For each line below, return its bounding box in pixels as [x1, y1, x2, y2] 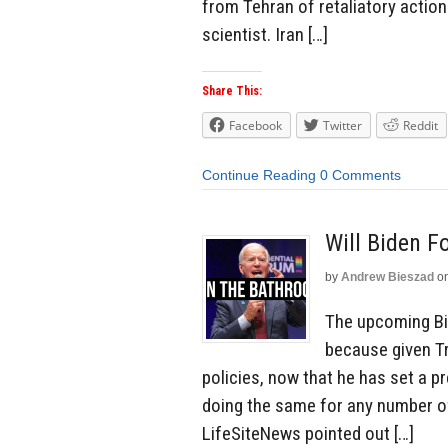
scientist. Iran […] [202, 22, 328, 46]
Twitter [323, 117, 362, 135]
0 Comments [320, 167, 401, 184]
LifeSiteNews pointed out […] [202, 421, 414, 445]
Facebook [229, 117, 282, 135]
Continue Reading [202, 167, 316, 184]
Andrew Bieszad [341, 269, 434, 284]
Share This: [202, 84, 262, 99]
